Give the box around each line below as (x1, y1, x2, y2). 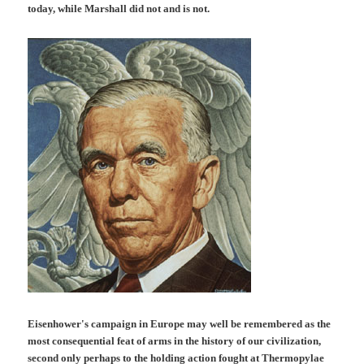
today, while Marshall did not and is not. (28, 2, 210, 15)
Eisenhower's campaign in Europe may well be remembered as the (28, 317, 331, 330)
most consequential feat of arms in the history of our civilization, (28, 334, 322, 347)
